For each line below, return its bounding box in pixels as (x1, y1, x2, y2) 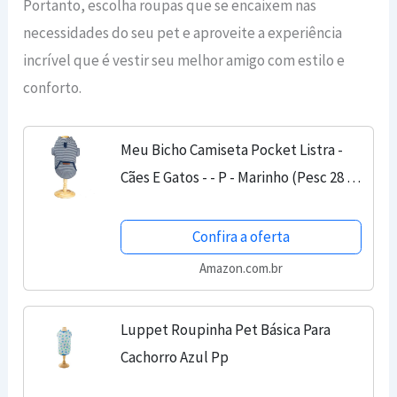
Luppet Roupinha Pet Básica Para (121, 319, 331, 339)
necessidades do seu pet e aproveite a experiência (23, 22, 343, 43)
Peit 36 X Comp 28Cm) (121, 194, 258, 214)
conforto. (23, 77, 82, 97)
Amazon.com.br (199, 260, 284, 277)
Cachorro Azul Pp (121, 346, 230, 367)
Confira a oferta (192, 226, 291, 246)
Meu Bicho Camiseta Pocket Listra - (121, 139, 344, 160)
